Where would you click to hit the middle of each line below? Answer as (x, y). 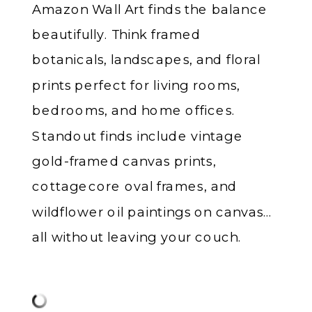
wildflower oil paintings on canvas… (153, 211)
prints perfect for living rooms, (136, 85)
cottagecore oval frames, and (135, 186)
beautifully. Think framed (117, 34)
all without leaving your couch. (137, 237)
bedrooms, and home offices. (134, 110)
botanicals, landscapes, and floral (146, 60)
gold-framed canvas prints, (124, 161)
